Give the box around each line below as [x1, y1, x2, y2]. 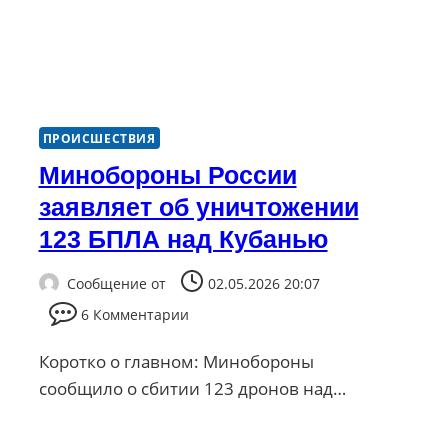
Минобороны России [38, 161, 297, 190]
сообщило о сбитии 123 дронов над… [38, 376, 346, 400]
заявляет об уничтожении [38, 193, 359, 222]
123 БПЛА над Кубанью [38, 225, 328, 254]
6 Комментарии [81, 304, 190, 324]
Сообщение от [66, 273, 166, 293]
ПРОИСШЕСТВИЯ [42, 130, 156, 147]
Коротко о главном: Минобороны [38, 349, 314, 373]
